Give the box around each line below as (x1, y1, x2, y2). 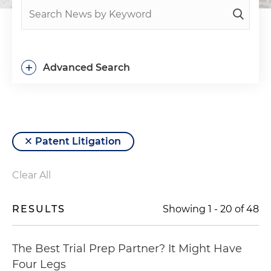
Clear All (12, 169, 51, 181)
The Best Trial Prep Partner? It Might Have (12, 242, 242, 255)
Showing (163, 203, 208, 215)
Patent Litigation (35, 135, 121, 147)
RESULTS (12, 203, 65, 215)
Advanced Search (43, 62, 130, 73)
